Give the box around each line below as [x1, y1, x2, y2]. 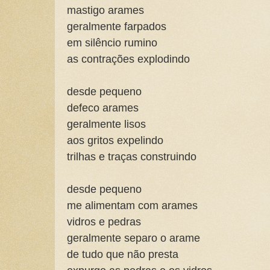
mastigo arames [67, 4, 144, 17]
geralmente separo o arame [67, 231, 200, 245]
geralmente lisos [67, 118, 146, 131]
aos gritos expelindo [67, 134, 163, 147]
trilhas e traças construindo [67, 150, 196, 163]
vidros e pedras [67, 215, 141, 228]
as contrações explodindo [67, 52, 190, 66]
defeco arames [67, 101, 139, 115]
